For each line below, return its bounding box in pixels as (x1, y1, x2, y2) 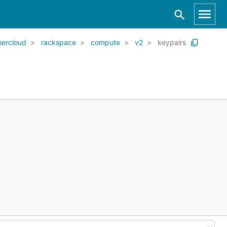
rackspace (41, 38, 76, 47)
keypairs (158, 38, 186, 47)
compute (91, 38, 120, 47)
